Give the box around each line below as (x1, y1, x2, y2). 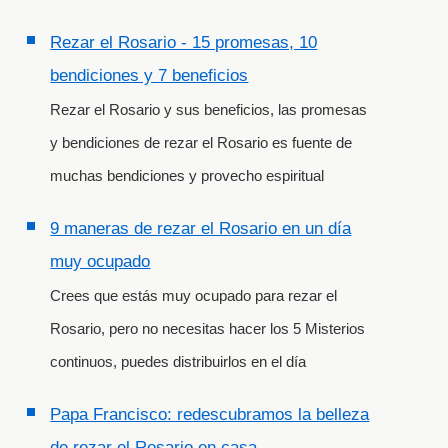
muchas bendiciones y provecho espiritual (50, 167, 325, 185)
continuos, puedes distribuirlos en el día (50, 353, 307, 371)
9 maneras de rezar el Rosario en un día (50, 219, 352, 239)
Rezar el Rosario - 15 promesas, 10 (50, 33, 318, 53)
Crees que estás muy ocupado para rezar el (50, 287, 338, 305)
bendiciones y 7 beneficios (50, 66, 249, 86)
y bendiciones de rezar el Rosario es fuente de (50, 134, 353, 152)
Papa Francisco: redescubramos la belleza (50, 405, 370, 425)
